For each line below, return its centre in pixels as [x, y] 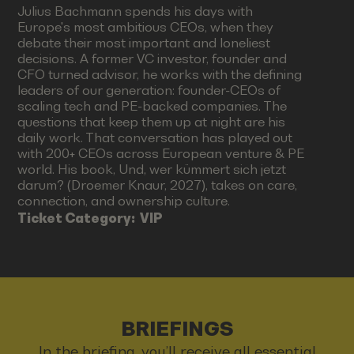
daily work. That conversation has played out [155, 138]
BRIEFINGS [177, 329]
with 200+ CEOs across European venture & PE [161, 154]
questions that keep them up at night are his [152, 122]
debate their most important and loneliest [144, 43]
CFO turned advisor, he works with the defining [160, 75]
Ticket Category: [79, 219]
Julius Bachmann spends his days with [136, 12]
